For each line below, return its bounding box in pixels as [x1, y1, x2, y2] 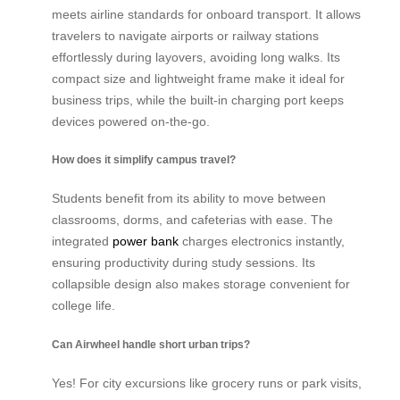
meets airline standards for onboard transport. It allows [52, 6, 361, 21]
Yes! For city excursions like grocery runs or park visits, [52, 376, 362, 391]
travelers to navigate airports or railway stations [52, 28, 319, 43]
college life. [52, 298, 115, 313]
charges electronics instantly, [179, 234, 345, 249]
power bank [112, 234, 179, 249]
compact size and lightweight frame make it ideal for [52, 71, 345, 86]
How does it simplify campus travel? [52, 154, 236, 166]
